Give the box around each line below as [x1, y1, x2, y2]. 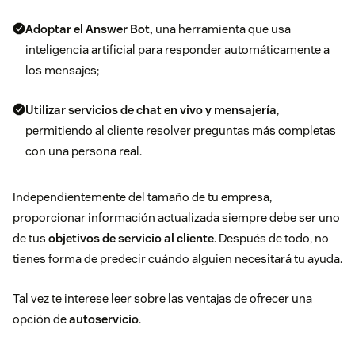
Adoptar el [25, 21, 86, 37]
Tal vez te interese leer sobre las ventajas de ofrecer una [13, 291, 312, 307]
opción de [13, 311, 69, 327]
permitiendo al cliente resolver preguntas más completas [25, 123, 336, 139]
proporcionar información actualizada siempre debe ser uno [13, 210, 340, 226]
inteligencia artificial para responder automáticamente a [25, 42, 330, 58]
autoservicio [69, 311, 139, 327]
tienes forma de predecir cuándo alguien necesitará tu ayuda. [13, 251, 342, 267]
